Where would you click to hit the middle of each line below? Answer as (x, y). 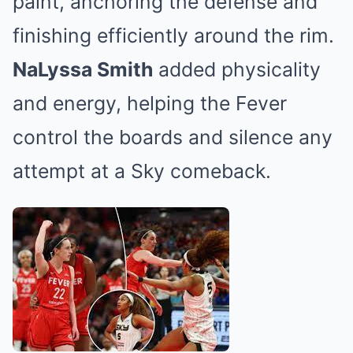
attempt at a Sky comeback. (142, 171)
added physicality (237, 70)
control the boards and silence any (173, 137)
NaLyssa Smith (83, 70)
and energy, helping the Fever (150, 104)
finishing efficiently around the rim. (173, 36)
